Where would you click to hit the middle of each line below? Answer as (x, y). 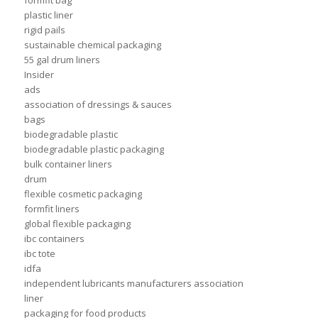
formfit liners (51, 209)
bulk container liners (68, 164)
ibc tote (39, 254)
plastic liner (48, 15)
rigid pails (44, 30)
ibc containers (54, 239)
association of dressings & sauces (98, 105)
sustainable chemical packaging (92, 45)
